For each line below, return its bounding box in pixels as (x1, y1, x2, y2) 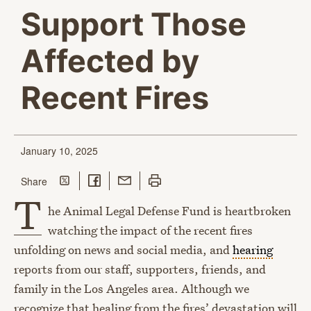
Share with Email (117, 171, 192, 186)
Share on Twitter (58, 171, 130, 186)
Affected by (21, 42, 199, 81)
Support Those (21, 6, 246, 44)
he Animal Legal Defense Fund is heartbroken (48, 203, 292, 219)
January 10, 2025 (21, 144, 98, 158)
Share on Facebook (87, 171, 175, 186)
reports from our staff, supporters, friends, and (14, 261, 266, 278)
